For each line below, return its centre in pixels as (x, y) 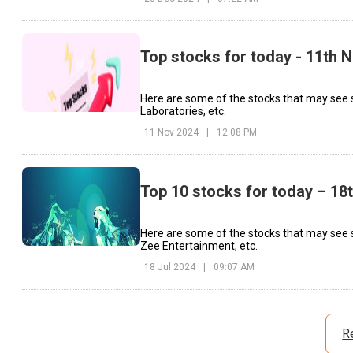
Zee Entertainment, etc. (199, 245)
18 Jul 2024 (170, 267)
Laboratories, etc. (183, 111)
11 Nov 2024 (171, 133)
